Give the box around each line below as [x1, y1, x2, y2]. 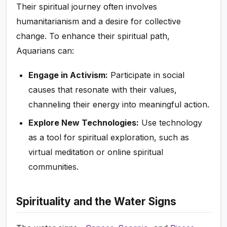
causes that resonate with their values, [28, 85, 177, 95]
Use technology [139, 117, 203, 128]
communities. [28, 161, 79, 172]
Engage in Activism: [28, 70, 108, 81]
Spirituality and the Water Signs [16, 195, 177, 208]
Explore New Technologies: [28, 117, 139, 128]
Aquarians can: [16, 46, 74, 56]
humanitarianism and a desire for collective [16, 16, 181, 27]
